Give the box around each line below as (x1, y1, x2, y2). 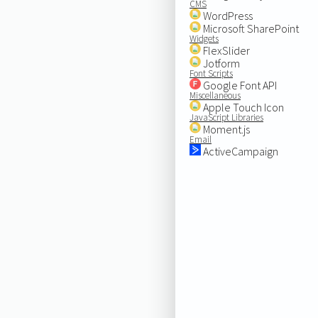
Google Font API (200, 77, 277, 92)
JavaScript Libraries (189, 111, 263, 124)
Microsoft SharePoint (200, 21, 299, 35)
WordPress (200, 8, 253, 23)
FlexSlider (200, 43, 250, 57)
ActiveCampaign (200, 143, 278, 158)
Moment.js (200, 121, 250, 136)
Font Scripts (189, 67, 233, 79)
